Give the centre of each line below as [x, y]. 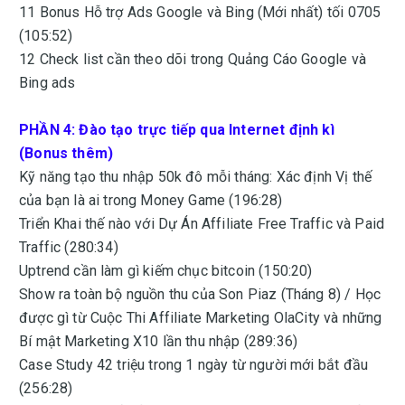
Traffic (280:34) [69, 247]
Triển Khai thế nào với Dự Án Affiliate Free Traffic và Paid [202, 224]
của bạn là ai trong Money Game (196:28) [151, 200]
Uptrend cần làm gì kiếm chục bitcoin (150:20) [166, 271]
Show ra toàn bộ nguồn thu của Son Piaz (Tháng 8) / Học [200, 294]
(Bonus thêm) [66, 153]
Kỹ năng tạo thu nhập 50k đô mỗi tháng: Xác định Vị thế [196, 177]
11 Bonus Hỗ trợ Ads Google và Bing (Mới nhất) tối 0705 [200, 12]
